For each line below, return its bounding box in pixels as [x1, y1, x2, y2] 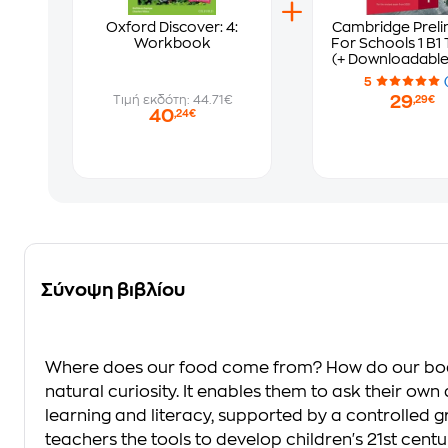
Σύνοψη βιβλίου [41, 281, 185, 299]
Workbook [133, 36, 211, 50]
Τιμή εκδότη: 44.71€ [112, 94, 232, 106]
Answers [382, 84, 442, 98]
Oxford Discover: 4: [106, 20, 238, 34]
